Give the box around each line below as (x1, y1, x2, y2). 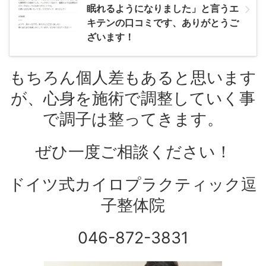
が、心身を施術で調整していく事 (11, 88, 255, 108)
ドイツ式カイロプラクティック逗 (9, 174, 257, 194)
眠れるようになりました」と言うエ (87, 2, 239, 14)
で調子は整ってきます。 (43, 109, 223, 129)
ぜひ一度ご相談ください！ (34, 141, 232, 161)
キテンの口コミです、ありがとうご (87, 16, 239, 28)
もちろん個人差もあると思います (9, 67, 256, 87)
